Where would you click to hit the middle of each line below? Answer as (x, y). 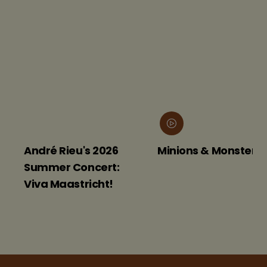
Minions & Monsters (209, 151)
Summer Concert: (72, 167)
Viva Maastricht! (69, 184)
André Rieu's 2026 (71, 151)
